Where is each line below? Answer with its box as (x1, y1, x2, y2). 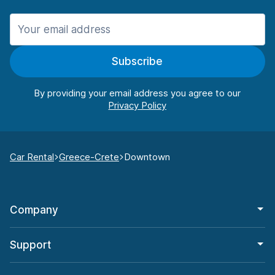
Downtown (124, 151, 170, 163)
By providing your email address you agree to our (34, 87, 241, 99)
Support (10, 239, 51, 252)
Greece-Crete (59, 151, 119, 163)
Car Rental (10, 151, 54, 163)
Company (10, 204, 58, 217)
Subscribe (112, 55, 163, 68)
